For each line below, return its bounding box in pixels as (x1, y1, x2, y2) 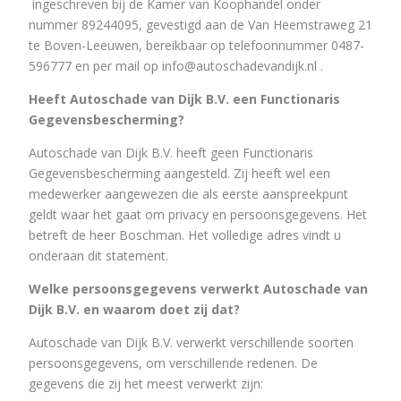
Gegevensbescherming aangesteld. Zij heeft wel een (29, 164, 330, 182)
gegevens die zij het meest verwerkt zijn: (29, 374, 263, 392)
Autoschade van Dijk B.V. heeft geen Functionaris (29, 143, 313, 161)
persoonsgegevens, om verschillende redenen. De (29, 354, 318, 371)
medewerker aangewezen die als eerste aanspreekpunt (29, 184, 348, 202)
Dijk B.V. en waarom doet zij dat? (29, 300, 240, 318)
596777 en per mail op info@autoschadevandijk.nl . (29, 56, 323, 74)
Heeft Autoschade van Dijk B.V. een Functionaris (29, 90, 340, 107)
